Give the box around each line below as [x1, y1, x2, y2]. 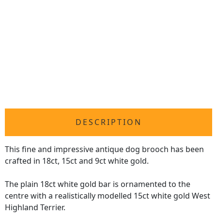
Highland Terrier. [5, 202, 65, 213]
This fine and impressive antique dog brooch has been [5, 144, 204, 155]
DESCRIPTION [75, 117, 142, 128]
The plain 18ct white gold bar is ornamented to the [5, 179, 190, 190]
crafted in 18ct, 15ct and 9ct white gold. [5, 155, 149, 167]
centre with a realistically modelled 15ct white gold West [5, 190, 210, 201]
